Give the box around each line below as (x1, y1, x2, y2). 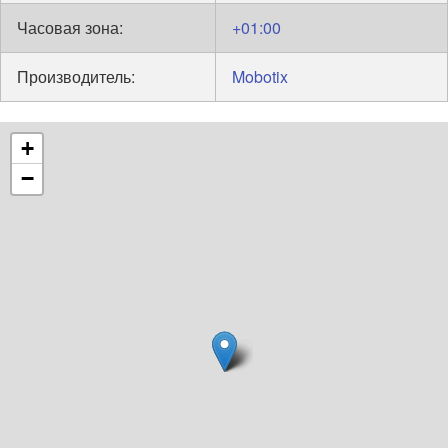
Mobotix (232, 65, 288, 88)
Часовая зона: (17, 16, 123, 39)
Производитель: (17, 65, 135, 88)
